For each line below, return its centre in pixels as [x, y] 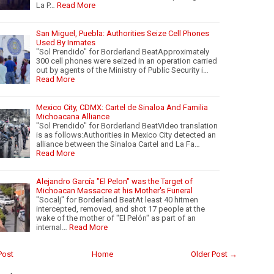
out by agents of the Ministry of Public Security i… [122, 70]
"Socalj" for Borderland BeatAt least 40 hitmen [117, 199]
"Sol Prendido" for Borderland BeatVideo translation [127, 125]
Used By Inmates [66, 42]
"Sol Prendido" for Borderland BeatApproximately [123, 51]
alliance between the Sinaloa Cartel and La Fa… [118, 144]
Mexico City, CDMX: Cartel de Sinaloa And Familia [122, 107]
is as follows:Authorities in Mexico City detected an [126, 135]
